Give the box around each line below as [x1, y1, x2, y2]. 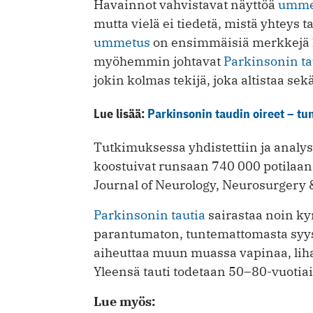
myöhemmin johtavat [94, 52, 224, 69]
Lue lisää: [94, 105, 147, 122]
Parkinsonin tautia [94, 206, 205, 223]
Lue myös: [94, 293, 155, 310]
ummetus [94, 34, 150, 50]
